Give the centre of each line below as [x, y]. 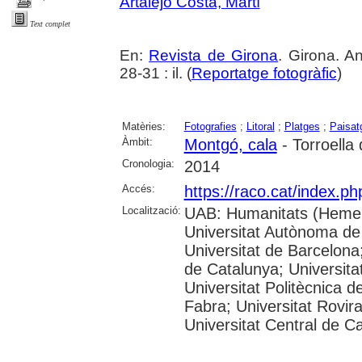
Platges [302, 126]
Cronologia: [148, 163]
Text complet [50, 24]
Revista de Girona [214, 55]
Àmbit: [137, 141]
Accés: [138, 188]
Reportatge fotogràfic [264, 73]
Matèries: [143, 126]
